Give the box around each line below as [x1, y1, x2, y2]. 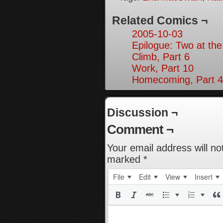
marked [107, 154, 143, 165]
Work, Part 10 [132, 63, 194, 74]
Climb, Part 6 [132, 51, 190, 62]
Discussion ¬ [107, 106, 178, 119]
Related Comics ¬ [112, 14, 208, 27]
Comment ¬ [107, 122, 173, 137]
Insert [195, 172, 213, 182]
